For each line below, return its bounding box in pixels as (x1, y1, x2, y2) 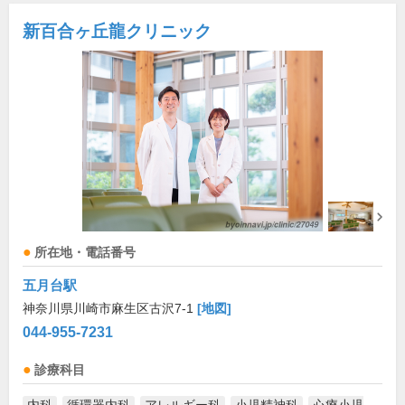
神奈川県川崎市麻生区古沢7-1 (23, 301, 197, 316)
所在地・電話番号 (34, 246, 136, 260)
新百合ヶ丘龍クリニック (23, 22, 212, 42)
